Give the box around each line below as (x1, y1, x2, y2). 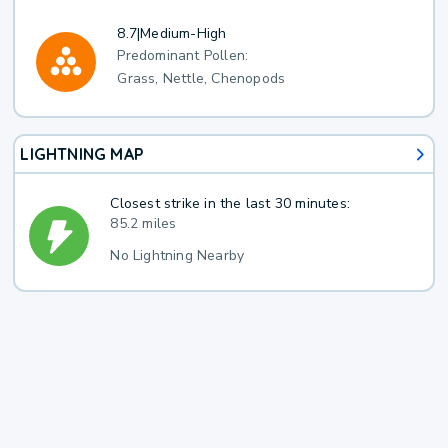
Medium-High (140, 23, 227, 43)
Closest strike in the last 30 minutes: (110, 193, 351, 213)
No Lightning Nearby (110, 245, 245, 265)
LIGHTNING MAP (20, 144, 145, 165)
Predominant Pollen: (117, 46, 249, 66)
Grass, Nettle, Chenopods (117, 69, 286, 89)
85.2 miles (110, 213, 177, 233)
